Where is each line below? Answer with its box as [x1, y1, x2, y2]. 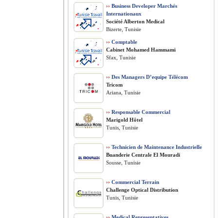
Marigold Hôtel [106, 117, 143, 123]
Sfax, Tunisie [106, 54, 136, 60]
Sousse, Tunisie [106, 160, 141, 165]
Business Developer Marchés [110, 3, 177, 9]
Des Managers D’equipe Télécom [110, 74, 188, 80]
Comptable [110, 39, 137, 45]
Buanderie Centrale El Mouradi [106, 152, 180, 158]
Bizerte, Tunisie [106, 26, 141, 32]
